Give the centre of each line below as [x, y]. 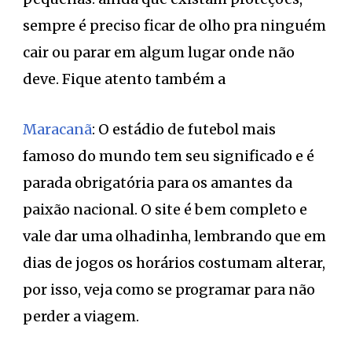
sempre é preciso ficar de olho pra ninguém [174, 25]
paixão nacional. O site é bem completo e [165, 209]
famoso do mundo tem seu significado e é [169, 156]
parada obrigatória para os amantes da [158, 182]
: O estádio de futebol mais [184, 129]
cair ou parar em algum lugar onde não [159, 52]
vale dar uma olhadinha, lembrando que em [174, 236]
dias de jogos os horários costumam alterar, [174, 262]
